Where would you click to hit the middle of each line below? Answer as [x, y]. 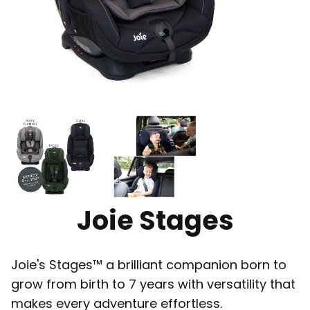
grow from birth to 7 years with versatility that [153, 284]
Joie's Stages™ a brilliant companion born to [149, 264]
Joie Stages [155, 220]
